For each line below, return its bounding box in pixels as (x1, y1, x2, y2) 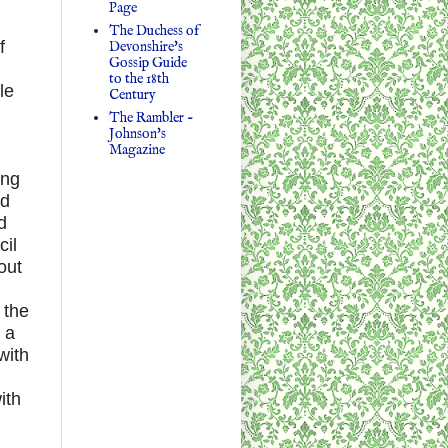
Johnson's (108, 124, 166, 143)
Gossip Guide (108, 53, 187, 72)
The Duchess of (108, 21, 199, 40)
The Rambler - (108, 108, 194, 127)
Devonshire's (108, 37, 183, 56)
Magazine (108, 140, 165, 159)
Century (108, 85, 156, 104)
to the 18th (108, 69, 169, 88)
